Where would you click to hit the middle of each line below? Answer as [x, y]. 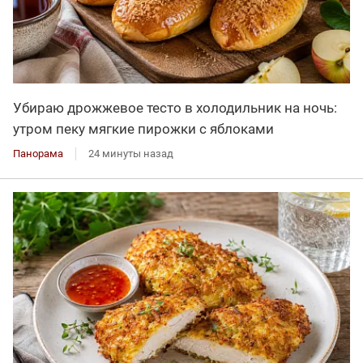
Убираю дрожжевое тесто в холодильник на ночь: [175, 107]
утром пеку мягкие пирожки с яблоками [143, 128]
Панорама [38, 153]
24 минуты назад [131, 153]
